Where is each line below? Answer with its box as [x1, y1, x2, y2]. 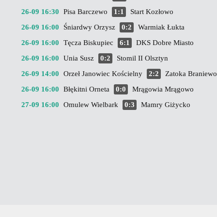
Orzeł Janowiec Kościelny [63, 70, 142, 77]
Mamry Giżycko [141, 101, 190, 108]
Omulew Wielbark [63, 101, 118, 108]
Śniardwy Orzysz [63, 23, 115, 31]
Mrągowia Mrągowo [132, 85, 194, 93]
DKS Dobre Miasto [136, 39, 194, 46]
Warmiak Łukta [138, 23, 185, 31]
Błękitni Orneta [63, 85, 109, 93]
